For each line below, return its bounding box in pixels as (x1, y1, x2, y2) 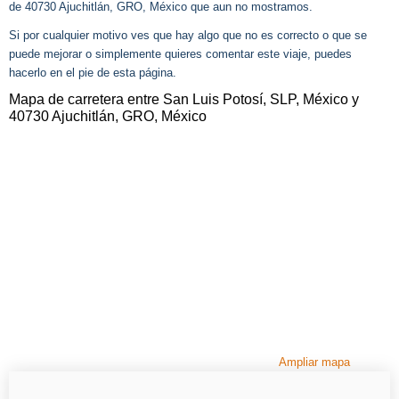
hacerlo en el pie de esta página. (9, 65, 176, 79)
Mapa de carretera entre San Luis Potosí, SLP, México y (9, 92, 359, 108)
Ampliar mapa (279, 355, 350, 370)
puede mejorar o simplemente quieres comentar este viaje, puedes (9, 46, 352, 61)
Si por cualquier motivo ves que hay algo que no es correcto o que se (9, 28, 367, 42)
